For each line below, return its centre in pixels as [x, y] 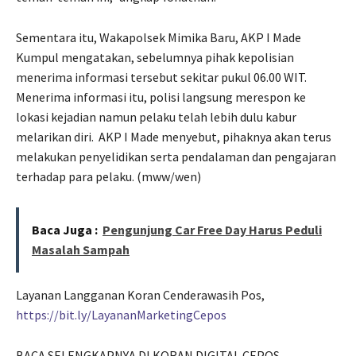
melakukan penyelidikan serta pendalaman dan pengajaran [176, 156]
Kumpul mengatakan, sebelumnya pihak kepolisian [155, 57]
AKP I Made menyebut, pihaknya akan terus [215, 136]
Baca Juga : [65, 229]
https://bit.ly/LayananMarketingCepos [121, 314]
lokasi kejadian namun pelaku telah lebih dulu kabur [156, 116]
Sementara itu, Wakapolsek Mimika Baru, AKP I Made [159, 37]
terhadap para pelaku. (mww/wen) [108, 176]
